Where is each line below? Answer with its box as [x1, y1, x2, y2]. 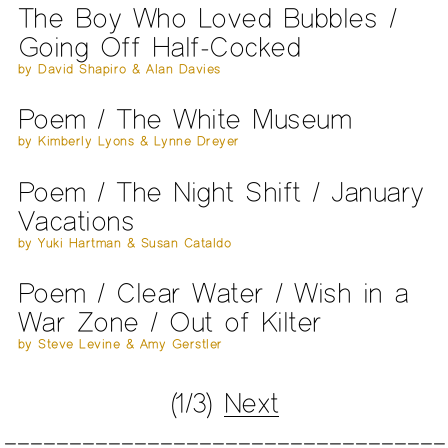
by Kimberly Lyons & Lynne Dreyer [17, 133, 240, 150]
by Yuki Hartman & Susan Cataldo [17, 234, 232, 251]
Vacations [17, 202, 135, 238]
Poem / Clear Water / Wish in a [17, 274, 409, 310]
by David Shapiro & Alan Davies [17, 60, 221, 77]
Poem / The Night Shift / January [17, 173, 424, 209]
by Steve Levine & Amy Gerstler [17, 335, 223, 352]
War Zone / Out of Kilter [17, 303, 322, 339]
